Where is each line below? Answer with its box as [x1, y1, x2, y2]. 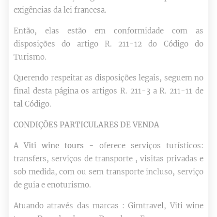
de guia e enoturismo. [14, 180, 91, 189]
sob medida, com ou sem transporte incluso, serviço [14, 167, 203, 176]
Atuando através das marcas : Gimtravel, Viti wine [14, 201, 203, 210]
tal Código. [14, 99, 51, 108]
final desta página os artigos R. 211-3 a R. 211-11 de [14, 86, 203, 95]
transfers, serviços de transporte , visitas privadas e [14, 154, 203, 163]
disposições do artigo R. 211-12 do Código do [14, 39, 203, 48]
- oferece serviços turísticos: [89, 141, 203, 150]
